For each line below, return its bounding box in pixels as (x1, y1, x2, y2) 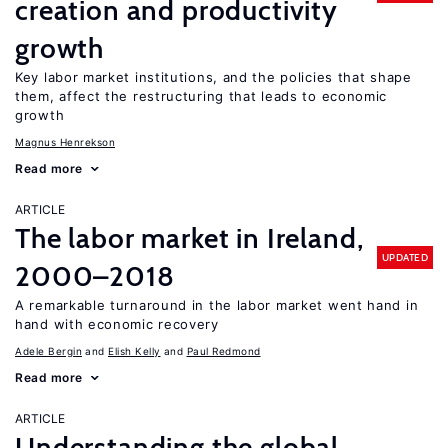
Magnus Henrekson (15, 136, 115, 148)
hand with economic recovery (15, 316, 219, 332)
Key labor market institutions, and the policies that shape (15, 69, 412, 85)
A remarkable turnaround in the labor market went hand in (15, 297, 419, 313)
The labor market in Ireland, (15, 221, 364, 255)
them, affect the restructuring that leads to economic (15, 88, 388, 104)
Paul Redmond (186, 345, 261, 357)
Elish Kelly (108, 345, 161, 357)
